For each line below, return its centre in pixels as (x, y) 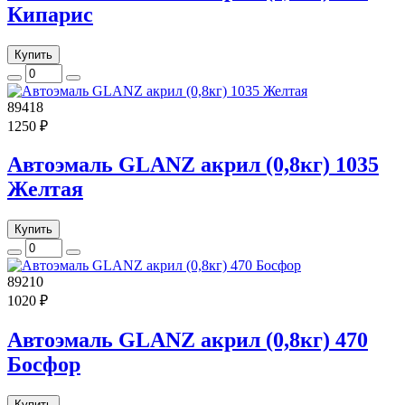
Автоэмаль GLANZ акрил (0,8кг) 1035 (193, 165)
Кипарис (50, 14)
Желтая (45, 189)
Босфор (44, 365)
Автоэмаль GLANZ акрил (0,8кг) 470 (188, 340)
